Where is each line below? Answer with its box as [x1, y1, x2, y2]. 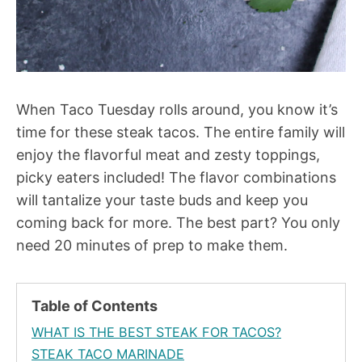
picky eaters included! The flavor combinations [16, 169, 336, 187]
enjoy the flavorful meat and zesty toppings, [16, 146, 320, 164]
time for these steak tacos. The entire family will [16, 124, 345, 141]
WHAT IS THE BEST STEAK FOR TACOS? [32, 324, 281, 341]
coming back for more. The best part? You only [16, 214, 340, 232]
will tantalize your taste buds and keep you [16, 192, 308, 209]
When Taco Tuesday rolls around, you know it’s [16, 101, 338, 119]
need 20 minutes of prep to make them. [16, 237, 288, 255]
